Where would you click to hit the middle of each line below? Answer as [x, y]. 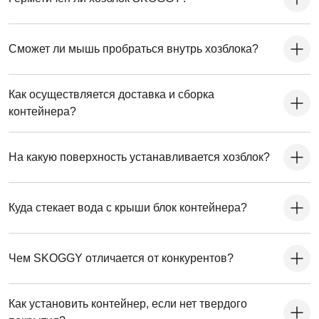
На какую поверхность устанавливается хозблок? [139, 157]
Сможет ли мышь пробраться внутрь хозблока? [134, 49]
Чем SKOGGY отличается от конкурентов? [121, 258]
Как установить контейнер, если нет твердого [128, 304]
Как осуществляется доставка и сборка [111, 95]
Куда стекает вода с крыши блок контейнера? [128, 208]
